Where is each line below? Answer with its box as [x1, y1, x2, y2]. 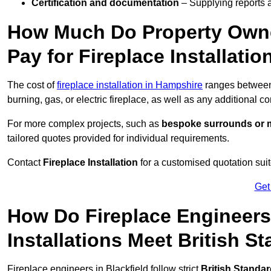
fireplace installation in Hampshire [57, 80, 203, 91]
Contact [7, 157, 43, 168]
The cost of [7, 80, 57, 91]
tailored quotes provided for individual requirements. [7, 133, 229, 144]
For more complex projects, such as [7, 119, 162, 129]
